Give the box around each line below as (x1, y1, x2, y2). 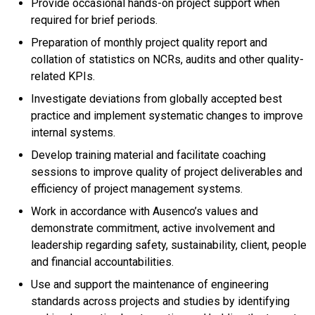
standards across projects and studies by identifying (31, 295, 290, 309)
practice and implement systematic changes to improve (31, 109, 303, 123)
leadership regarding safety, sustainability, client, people (31, 238, 307, 252)
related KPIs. (31, 70, 95, 84)
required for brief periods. (31, 13, 157, 27)
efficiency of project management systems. (31, 182, 243, 196)
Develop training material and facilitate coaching (31, 148, 266, 162)
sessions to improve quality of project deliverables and (31, 165, 302, 179)
